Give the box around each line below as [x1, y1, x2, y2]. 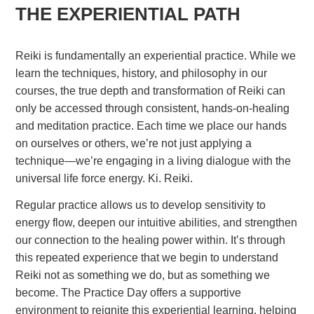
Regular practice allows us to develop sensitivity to [15, 199, 266, 212]
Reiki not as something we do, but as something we [15, 269, 271, 282]
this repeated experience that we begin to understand [15, 252, 279, 264]
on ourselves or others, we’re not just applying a [15, 137, 252, 150]
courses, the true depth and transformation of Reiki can [15, 85, 286, 97]
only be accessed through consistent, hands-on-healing [15, 102, 290, 115]
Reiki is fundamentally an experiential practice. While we [15, 50, 296, 62]
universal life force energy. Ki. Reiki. [15, 172, 193, 185]
